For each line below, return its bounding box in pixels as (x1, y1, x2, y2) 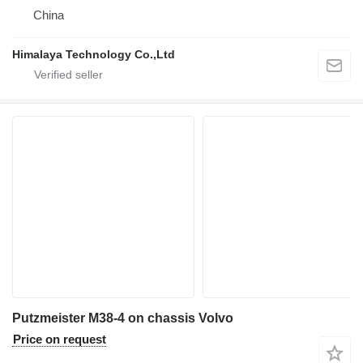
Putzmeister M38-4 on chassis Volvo (12, 311, 233, 326)
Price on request (13, 332, 106, 347)
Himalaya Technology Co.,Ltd (12, 48, 175, 62)
